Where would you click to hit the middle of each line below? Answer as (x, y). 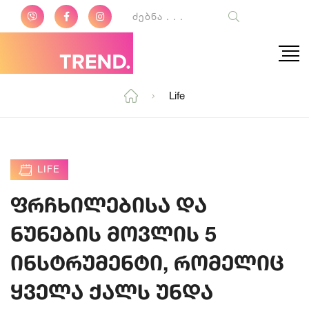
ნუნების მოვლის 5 (113, 234)
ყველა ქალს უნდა (112, 292)
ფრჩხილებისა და (109, 205)
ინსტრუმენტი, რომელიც (147, 263)
